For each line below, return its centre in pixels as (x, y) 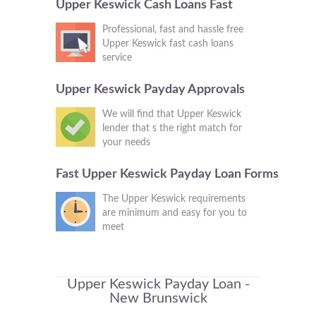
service (117, 58)
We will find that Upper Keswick (172, 114)
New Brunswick (158, 298)
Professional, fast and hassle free (173, 30)
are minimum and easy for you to (175, 213)
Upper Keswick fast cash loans (168, 44)
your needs (126, 142)
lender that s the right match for (172, 128)
